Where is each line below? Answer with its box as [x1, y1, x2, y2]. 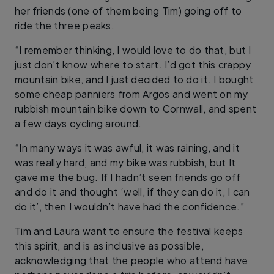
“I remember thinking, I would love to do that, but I [15, 43, 251, 56]
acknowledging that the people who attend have [15, 253, 248, 267]
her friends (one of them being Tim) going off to [15, 4, 242, 17]
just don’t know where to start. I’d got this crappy [15, 57, 251, 71]
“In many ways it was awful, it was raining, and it [15, 141, 240, 154]
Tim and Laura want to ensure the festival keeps [15, 224, 243, 237]
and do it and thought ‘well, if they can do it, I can [15, 185, 250, 198]
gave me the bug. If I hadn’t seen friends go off [15, 170, 241, 183]
